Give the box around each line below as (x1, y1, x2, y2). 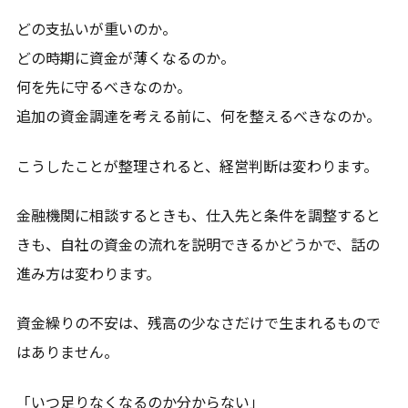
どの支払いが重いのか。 (15, 17, 177, 40)
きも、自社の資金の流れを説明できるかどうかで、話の (15, 233, 380, 256)
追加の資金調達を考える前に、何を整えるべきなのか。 (15, 105, 381, 127)
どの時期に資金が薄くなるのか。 (15, 46, 235, 69)
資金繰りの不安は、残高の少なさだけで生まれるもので (15, 311, 381, 334)
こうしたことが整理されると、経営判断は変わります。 (15, 154, 378, 177)
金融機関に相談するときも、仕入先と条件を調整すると (15, 204, 381, 227)
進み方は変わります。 (15, 262, 160, 285)
